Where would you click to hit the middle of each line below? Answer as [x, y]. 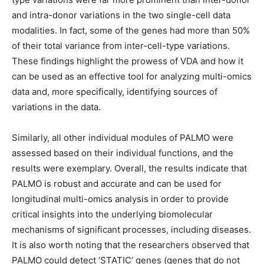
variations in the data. [56, 107]
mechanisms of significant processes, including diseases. [131, 230]
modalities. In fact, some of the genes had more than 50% [131, 30]
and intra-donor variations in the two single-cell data [121, 15]
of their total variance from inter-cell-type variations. [121, 46]
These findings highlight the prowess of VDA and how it [128, 61]
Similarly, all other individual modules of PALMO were [123, 138]
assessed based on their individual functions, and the [123, 153]
